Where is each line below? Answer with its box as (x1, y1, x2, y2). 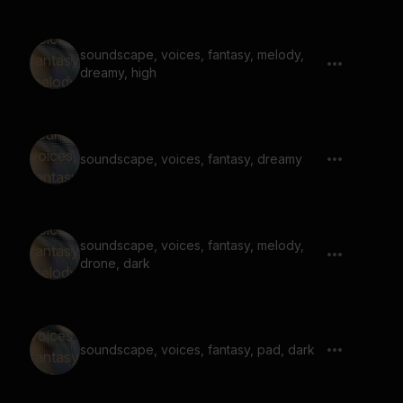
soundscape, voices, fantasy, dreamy (257, 151, 302, 166)
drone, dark (80, 255, 150, 271)
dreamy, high (80, 65, 157, 80)
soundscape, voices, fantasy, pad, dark (80, 342, 315, 357)
